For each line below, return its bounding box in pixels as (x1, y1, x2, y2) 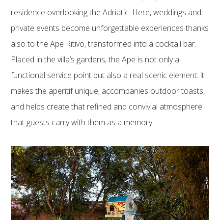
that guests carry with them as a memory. (11, 116, 154, 128)
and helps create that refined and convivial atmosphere (11, 101, 203, 112)
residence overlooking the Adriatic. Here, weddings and (11, 6, 202, 18)
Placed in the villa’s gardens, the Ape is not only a (11, 54, 180, 65)
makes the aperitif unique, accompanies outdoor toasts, (11, 85, 205, 96)
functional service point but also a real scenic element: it (11, 69, 205, 81)
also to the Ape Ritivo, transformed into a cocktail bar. (11, 38, 197, 49)
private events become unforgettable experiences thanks (11, 22, 209, 33)
